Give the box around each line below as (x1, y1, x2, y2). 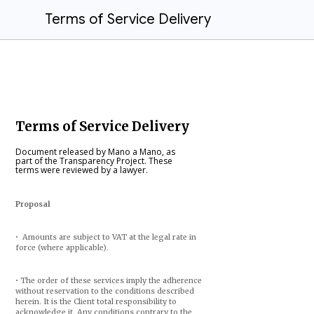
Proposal (15, 200, 50, 209)
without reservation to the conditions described (15, 287, 194, 296)
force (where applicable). (15, 243, 109, 252)
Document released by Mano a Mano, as (15, 146, 175, 158)
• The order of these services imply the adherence (15, 276, 202, 285)
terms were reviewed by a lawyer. (15, 164, 148, 176)
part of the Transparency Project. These (15, 155, 172, 167)
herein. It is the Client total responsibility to (15, 297, 177, 306)
